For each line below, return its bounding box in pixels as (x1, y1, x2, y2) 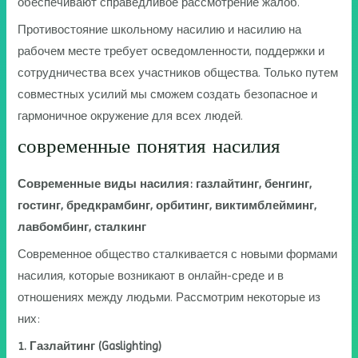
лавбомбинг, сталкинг (18, 220, 147, 233)
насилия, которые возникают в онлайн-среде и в (18, 268, 284, 282)
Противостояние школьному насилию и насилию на (18, 23, 302, 37)
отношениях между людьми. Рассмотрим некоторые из (18, 290, 321, 304)
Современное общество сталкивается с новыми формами (18, 247, 338, 261)
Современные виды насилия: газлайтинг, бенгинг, (18, 177, 312, 190)
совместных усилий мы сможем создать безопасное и (18, 88, 318, 101)
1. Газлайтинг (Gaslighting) (18, 340, 162, 353)
